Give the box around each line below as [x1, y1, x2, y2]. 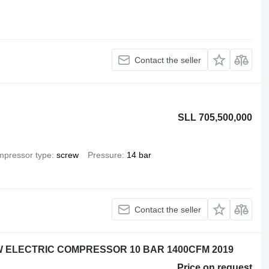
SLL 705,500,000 [178, 112, 253, 122]
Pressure [87, 150, 122, 160]
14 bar [126, 150, 151, 160]
